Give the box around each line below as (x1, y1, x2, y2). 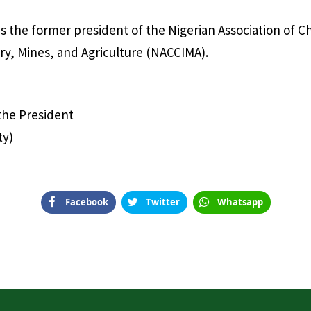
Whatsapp (217, 195, 263, 208)
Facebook (65, 195, 108, 208)
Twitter (145, 195, 180, 208)
